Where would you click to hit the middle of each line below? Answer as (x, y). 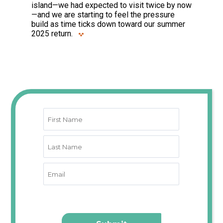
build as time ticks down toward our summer (108, 24)
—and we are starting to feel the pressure (103, 15)
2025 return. (52, 34)
